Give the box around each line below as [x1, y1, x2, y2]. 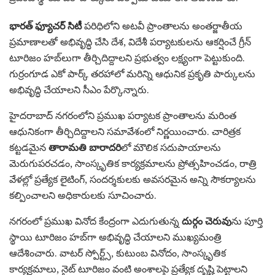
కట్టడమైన [9, 141, 48, 155]
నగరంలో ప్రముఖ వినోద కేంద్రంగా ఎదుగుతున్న [9, 214, 182, 228]
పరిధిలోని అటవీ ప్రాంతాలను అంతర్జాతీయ [82, 19, 242, 33]
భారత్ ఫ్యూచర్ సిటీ [9, 19, 82, 33]
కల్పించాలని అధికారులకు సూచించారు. [9, 188, 157, 203]
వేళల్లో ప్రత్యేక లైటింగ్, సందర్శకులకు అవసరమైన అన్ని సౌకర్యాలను [9, 172, 256, 187]
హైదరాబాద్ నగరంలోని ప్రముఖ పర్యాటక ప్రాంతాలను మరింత [9, 109, 236, 123]
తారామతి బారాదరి [48, 141, 121, 155]
